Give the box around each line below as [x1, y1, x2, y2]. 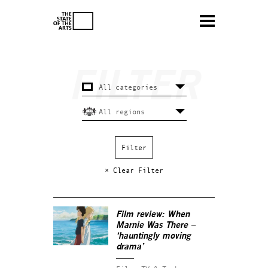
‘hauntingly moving [116, 232, 191, 240]
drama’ [116, 242, 144, 251]
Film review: [116, 210, 167, 219]
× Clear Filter [105, 166, 163, 175]
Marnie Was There [116, 221, 188, 230]
